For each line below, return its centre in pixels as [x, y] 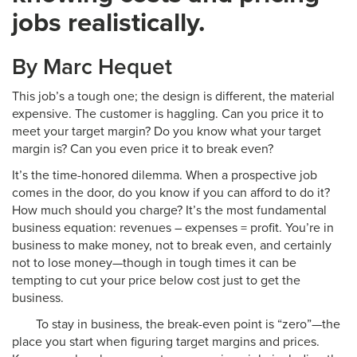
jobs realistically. [108, 23]
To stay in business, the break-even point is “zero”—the [188, 324]
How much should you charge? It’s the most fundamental [169, 210]
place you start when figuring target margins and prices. [166, 342]
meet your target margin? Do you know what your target [167, 131]
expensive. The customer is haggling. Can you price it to [168, 114]
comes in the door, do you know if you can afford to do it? [171, 193]
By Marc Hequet [92, 67]
